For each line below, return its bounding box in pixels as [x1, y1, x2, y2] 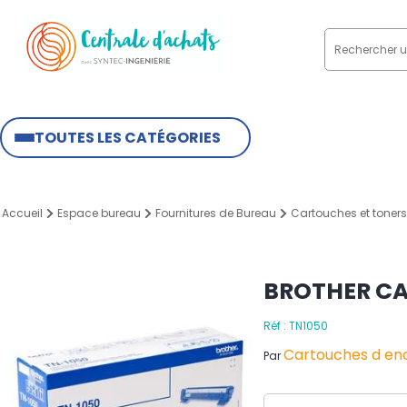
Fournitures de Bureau [155, 205, 276, 221]
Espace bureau [57, 205, 141, 221]
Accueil [2, 205, 43, 221]
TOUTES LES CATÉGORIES [35, 127, 221, 148]
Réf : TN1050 [263, 318, 328, 333]
